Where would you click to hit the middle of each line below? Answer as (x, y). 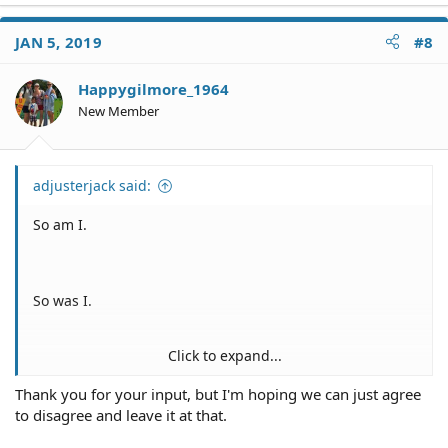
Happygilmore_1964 (153, 88)
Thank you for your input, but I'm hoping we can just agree (218, 393)
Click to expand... (225, 355)
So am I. (60, 224)
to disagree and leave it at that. (121, 414)
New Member (118, 110)
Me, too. (60, 376)
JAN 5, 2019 (58, 41)
